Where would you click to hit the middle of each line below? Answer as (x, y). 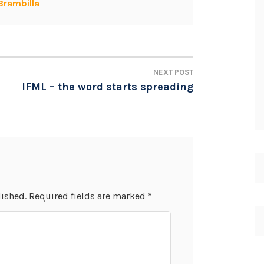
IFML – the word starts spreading (108, 87)
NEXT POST (173, 72)
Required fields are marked (89, 196)
